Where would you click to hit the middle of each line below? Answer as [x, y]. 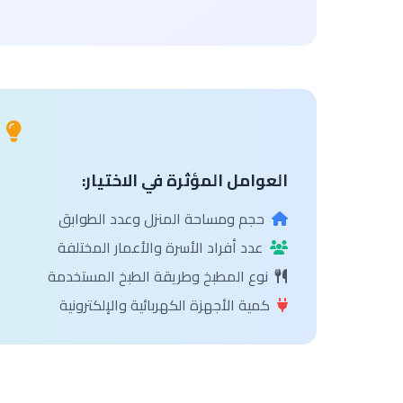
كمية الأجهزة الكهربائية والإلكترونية [165, 305]
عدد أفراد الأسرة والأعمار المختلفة [160, 247]
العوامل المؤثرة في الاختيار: [185, 180]
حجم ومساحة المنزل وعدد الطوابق [161, 219]
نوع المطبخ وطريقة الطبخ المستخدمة [158, 276]
